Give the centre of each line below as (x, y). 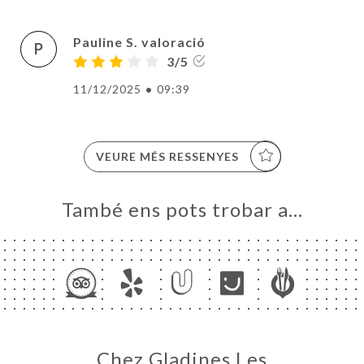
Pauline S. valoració (139, 41)
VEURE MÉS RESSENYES (167, 156)
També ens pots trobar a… (182, 209)
